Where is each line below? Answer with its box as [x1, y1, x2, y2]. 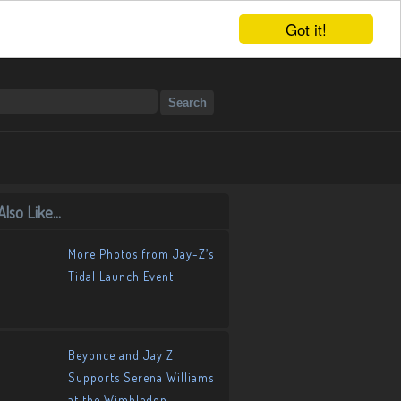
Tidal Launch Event [68, 269, 174, 284]
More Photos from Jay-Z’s [68, 246, 214, 261]
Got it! [286, 18, 327, 40]
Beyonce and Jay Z [68, 347, 174, 363]
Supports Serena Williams [68, 370, 214, 385]
